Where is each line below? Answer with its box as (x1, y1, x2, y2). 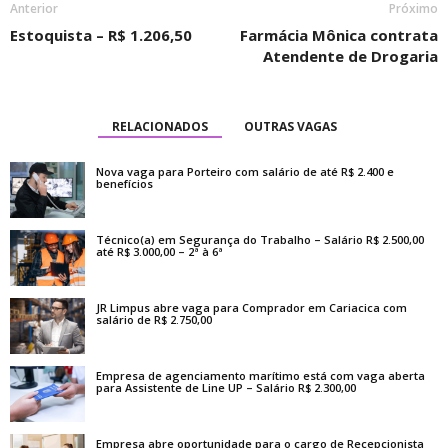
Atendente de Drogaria (263, 46, 438, 66)
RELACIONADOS (111, 118, 208, 135)
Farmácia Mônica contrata (240, 25, 438, 45)
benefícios (96, 176, 153, 191)
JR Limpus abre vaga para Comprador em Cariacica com (96, 300, 407, 315)
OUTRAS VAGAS (243, 118, 337, 135)
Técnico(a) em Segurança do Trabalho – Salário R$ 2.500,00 (96, 232, 424, 247)
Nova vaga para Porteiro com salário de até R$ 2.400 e (96, 164, 394, 179)
